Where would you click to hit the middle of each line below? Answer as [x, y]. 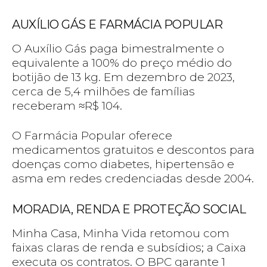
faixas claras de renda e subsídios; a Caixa [129, 248]
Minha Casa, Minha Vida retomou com [121, 234]
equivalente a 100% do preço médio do [122, 63]
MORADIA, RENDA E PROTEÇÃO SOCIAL [129, 209]
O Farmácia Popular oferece [92, 136]
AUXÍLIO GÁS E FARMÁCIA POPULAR [117, 25]
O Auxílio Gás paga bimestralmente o [118, 49]
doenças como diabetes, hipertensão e [123, 164]
